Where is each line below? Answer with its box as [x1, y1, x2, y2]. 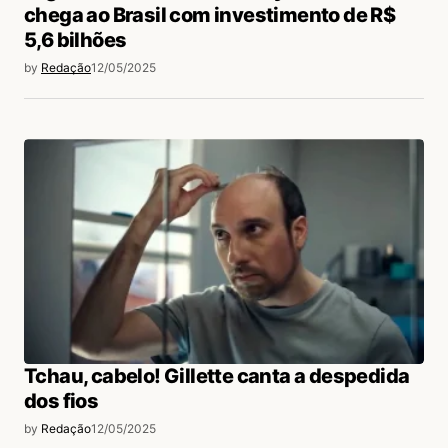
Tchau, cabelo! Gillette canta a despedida [24, 364, 410, 389]
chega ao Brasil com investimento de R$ [24, 3, 396, 28]
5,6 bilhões [24, 28, 127, 53]
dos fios [24, 389, 99, 414]
